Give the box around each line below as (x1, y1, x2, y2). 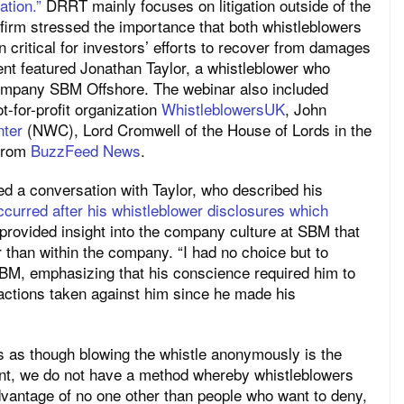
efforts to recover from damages (153, 34, 371, 58)
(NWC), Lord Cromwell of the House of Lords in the (23, 117, 372, 141)
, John (285, 96, 326, 120)
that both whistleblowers (199, 14, 362, 37)
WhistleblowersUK (161, 96, 285, 120)
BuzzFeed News (31, 138, 141, 161)
